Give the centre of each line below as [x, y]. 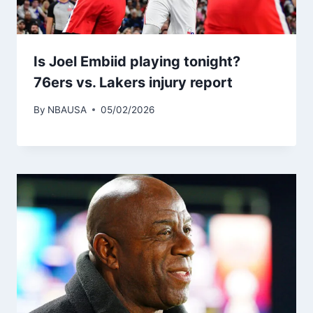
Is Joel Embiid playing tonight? [137, 62]
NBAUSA [67, 109]
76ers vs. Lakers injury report [133, 83]
